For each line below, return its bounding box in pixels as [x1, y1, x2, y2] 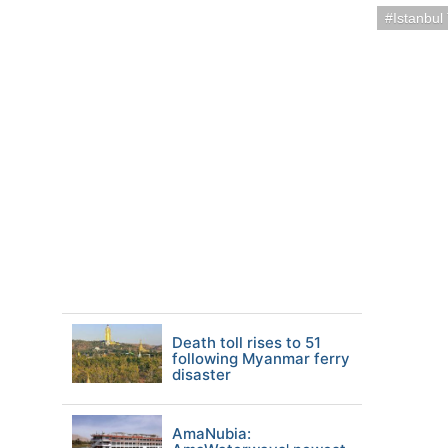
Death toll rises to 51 [172, 333, 321, 352]
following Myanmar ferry [172, 349, 350, 368]
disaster [172, 365, 231, 384]
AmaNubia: [172, 424, 251, 443]
